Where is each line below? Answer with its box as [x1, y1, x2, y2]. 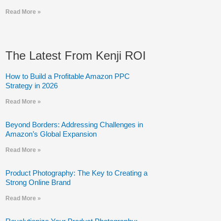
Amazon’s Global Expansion [5, 130, 97, 138]
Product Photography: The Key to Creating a [5, 169, 147, 177]
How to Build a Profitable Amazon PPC [5, 72, 130, 80]
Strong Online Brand [5, 178, 71, 186]
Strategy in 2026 [5, 81, 58, 90]
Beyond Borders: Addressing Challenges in [5, 120, 143, 129]
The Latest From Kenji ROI [5, 49, 146, 62]
